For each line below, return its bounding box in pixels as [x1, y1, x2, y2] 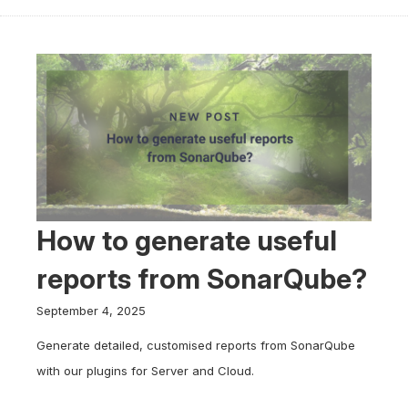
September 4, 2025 [36, 303, 146, 318]
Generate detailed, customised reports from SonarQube [36, 338, 355, 352]
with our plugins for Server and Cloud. [36, 363, 254, 378]
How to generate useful [36, 224, 337, 257]
